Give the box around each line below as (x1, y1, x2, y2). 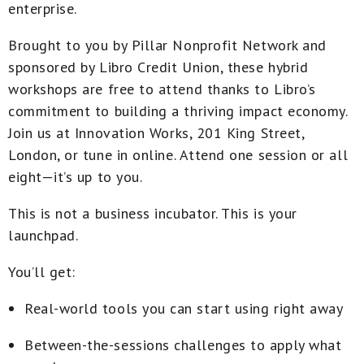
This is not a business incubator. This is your (8, 203, 297, 223)
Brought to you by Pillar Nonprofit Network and (8, 35, 327, 54)
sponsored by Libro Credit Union (8, 57, 220, 76)
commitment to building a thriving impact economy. (8, 101, 348, 120)
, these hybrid (219, 57, 309, 76)
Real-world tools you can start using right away (24, 298, 344, 318)
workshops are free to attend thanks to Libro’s (8, 79, 316, 98)
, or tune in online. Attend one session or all (57, 145, 349, 164)
